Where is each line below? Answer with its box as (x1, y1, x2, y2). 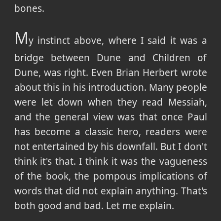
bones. (14, 2, 44, 15)
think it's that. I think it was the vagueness (14, 155, 207, 168)
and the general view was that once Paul (14, 110, 207, 124)
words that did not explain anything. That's (14, 184, 207, 198)
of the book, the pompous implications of (14, 170, 207, 183)
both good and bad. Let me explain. (14, 199, 174, 213)
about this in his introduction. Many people (14, 81, 207, 94)
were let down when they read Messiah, (14, 96, 207, 109)
